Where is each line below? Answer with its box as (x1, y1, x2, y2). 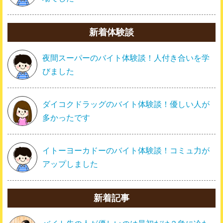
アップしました (42, 159, 98, 168)
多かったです (42, 113, 90, 122)
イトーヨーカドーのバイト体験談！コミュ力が (42, 146, 210, 155)
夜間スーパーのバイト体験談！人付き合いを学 (42, 53, 210, 62)
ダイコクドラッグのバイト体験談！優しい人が (42, 100, 210, 109)
